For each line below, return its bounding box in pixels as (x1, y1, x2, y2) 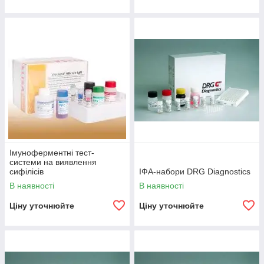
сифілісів (9, 167, 44, 177)
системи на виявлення (9, 157, 97, 167)
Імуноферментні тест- (9, 148, 94, 158)
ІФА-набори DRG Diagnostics (139, 167, 250, 177)
